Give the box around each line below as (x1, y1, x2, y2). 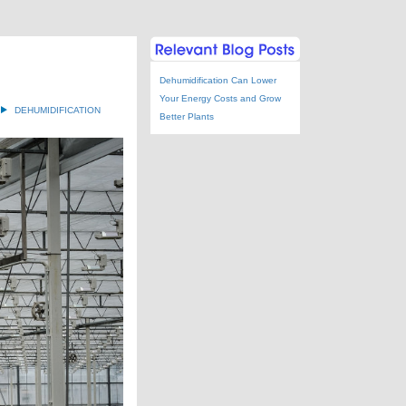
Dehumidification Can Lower (159, 74, 276, 85)
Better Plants (159, 111, 214, 121)
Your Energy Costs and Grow (159, 92, 281, 103)
